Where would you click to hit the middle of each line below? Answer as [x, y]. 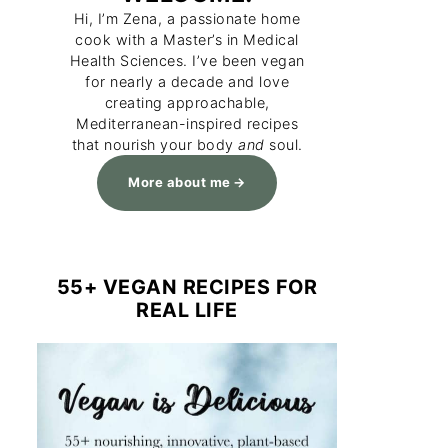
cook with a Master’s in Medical [187, 39]
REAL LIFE [187, 309]
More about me [179, 182]
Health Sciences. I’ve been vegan [187, 60]
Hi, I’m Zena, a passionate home [187, 18]
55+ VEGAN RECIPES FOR [187, 286]
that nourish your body [154, 144]
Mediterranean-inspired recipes [187, 123]
